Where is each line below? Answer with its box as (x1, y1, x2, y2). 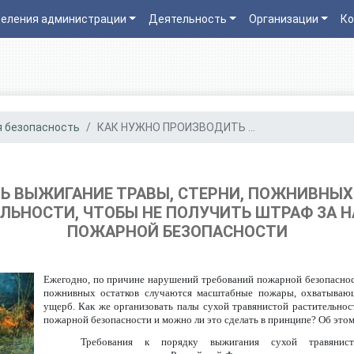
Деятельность (148, 13, 227, 25)
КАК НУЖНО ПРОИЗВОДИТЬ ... (97, 121, 256, 134)
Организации (248, 13, 318, 25)
